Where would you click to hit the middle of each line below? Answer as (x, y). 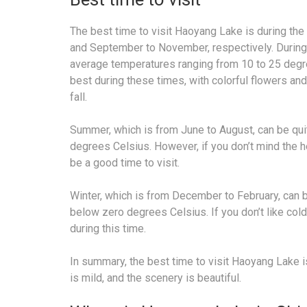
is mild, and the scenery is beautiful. (156, 278)
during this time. (108, 229)
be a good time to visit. (125, 163)
